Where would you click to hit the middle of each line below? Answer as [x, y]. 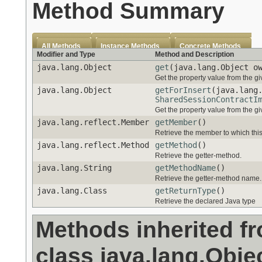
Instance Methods [130, 46]
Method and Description [194, 55]
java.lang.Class [72, 191]
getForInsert [183, 90]
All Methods [61, 46]
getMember [176, 123]
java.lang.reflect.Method [93, 145]
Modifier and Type [66, 55]
